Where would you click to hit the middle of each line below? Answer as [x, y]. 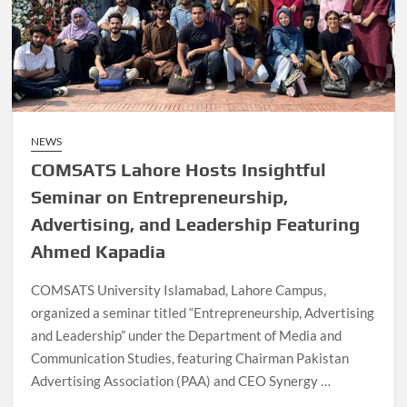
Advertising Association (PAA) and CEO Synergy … [181, 381]
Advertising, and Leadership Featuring [196, 224]
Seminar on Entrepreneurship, [160, 197]
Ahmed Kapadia [99, 252]
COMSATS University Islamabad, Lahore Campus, [179, 290]
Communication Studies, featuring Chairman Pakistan [190, 358]
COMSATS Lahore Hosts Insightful [179, 170]
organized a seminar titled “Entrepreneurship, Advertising [203, 313]
